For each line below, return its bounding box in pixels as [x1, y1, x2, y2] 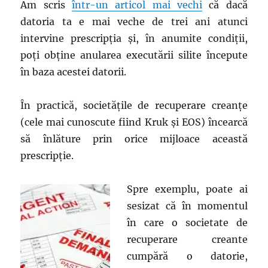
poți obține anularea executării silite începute [20, 49, 248, 61]
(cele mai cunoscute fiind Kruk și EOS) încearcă [20, 116, 248, 128]
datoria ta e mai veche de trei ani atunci [20, 16, 248, 28]
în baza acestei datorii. [20, 66, 127, 78]
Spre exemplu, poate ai [127, 183, 248, 195]
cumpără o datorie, [127, 250, 248, 262]
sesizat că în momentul [127, 200, 248, 212]
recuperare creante [127, 233, 248, 245]
